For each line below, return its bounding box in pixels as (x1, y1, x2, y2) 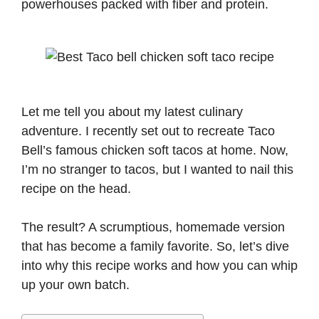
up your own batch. (21, 278, 130, 292)
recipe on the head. (21, 182, 135, 196)
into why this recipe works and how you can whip (21, 258, 298, 273)
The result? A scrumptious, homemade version (21, 220, 285, 234)
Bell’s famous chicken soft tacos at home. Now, (21, 143, 288, 157)
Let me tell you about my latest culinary (21, 105, 243, 119)
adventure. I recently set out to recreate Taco (21, 124, 275, 138)
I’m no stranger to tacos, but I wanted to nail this (21, 162, 293, 177)
